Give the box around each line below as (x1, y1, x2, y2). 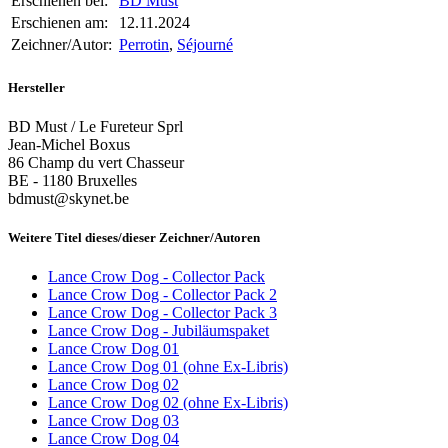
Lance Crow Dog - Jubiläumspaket (48, 322, 269, 340)
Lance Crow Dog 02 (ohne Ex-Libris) (48, 394, 288, 412)
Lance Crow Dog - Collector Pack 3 (48, 304, 277, 322)
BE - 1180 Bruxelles (8, 171, 137, 189)
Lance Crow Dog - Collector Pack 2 (48, 286, 277, 304)
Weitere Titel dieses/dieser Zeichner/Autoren (8, 229, 260, 245)
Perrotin (119, 36, 169, 54)
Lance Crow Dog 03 (48, 412, 179, 430)
